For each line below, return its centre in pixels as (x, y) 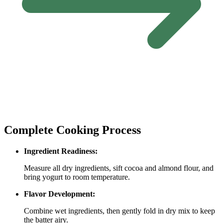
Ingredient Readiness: (61, 151)
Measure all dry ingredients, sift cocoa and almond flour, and (119, 168)
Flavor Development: (59, 194)
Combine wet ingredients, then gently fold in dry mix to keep (119, 211)
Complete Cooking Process (72, 130)
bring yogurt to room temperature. (77, 177)
